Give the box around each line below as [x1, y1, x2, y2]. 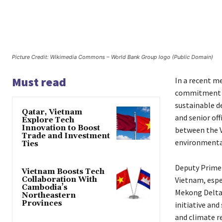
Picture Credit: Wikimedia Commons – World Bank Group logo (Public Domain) [12, 53, 213, 60]
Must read [12, 74, 66, 90]
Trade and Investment [22, 131, 110, 141]
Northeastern [22, 190, 76, 200]
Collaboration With [22, 174, 97, 184]
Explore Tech [22, 115, 74, 125]
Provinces [22, 198, 62, 208]
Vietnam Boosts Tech [22, 166, 105, 176]
